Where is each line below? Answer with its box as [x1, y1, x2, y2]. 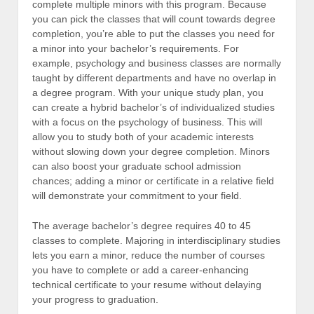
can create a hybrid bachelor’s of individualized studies [32, 101, 275, 113]
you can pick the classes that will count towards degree [32, 13, 275, 25]
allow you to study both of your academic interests [32, 130, 254, 142]
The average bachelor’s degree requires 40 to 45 [32, 220, 251, 232]
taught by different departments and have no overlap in [32, 71, 276, 83]
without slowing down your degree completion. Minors [32, 145, 270, 157]
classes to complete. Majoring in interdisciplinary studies [32, 235, 280, 247]
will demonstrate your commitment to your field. [32, 189, 242, 201]
